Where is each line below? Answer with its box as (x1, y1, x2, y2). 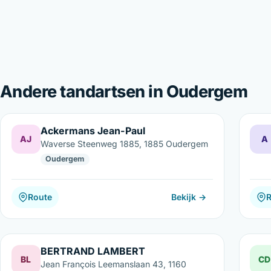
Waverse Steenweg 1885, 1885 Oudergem (40, 138, 208, 149)
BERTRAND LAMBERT (40, 244, 145, 257)
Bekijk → (171, 192, 206, 203)
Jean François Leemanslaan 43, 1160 (40, 258, 186, 269)
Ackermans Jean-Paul (40, 124, 145, 137)
